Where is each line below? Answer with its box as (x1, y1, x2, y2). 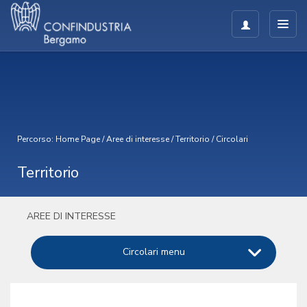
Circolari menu (122, 245, 185, 258)
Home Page (56, 134, 100, 145)
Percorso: (17, 134, 56, 145)
